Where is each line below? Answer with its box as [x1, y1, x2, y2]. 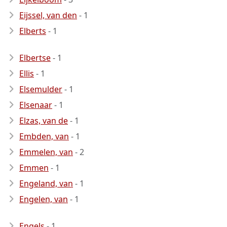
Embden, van [19, 131, 69, 142]
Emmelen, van [19, 146, 73, 158]
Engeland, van [19, 178, 73, 189]
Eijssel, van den [19, 10, 77, 21]
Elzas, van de [19, 115, 68, 126]
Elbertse [19, 52, 51, 63]
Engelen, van [19, 194, 68, 205]
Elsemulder [19, 84, 62, 95]
